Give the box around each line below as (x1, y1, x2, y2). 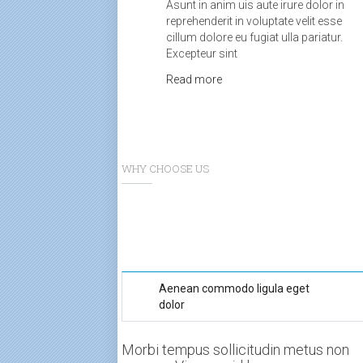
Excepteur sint (166, 47, 237, 60)
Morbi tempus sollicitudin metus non (122, 341, 349, 358)
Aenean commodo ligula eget (159, 282, 310, 295)
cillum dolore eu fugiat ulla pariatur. (166, 31, 343, 44)
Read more (166, 73, 222, 86)
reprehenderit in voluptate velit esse (166, 15, 342, 28)
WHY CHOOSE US (122, 161, 209, 176)
